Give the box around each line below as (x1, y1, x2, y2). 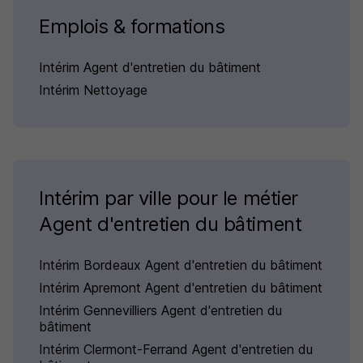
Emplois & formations (39, 15, 225, 39)
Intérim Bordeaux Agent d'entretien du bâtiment (39, 257, 322, 274)
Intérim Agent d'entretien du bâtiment (39, 59, 261, 76)
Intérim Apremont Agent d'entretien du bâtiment (39, 280, 322, 297)
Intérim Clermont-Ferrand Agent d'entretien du (39, 341, 313, 358)
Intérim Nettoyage (39, 82, 147, 99)
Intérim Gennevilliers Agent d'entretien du (39, 302, 282, 319)
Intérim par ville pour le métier (39, 186, 298, 211)
